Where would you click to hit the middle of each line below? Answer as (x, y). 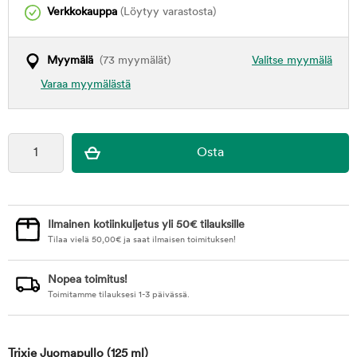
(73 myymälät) (132, 61)
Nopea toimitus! (88, 280)
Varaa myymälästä (86, 85)
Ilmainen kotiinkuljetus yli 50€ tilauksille (146, 225)
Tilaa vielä (70, 240)
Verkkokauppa (82, 12)
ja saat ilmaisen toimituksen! (178, 240)
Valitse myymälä (292, 61)
